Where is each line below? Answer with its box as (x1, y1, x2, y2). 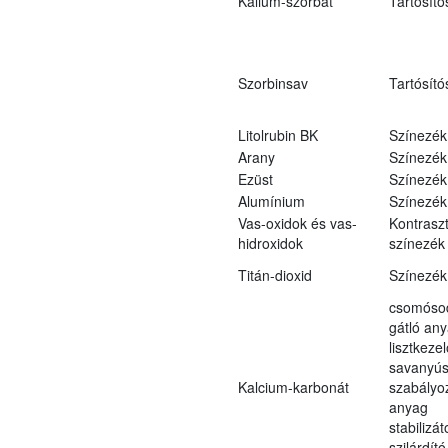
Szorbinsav (237, 72, 308, 93)
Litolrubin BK (237, 124, 318, 145)
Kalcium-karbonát (237, 376, 349, 397)
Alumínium (237, 190, 305, 211)
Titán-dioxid (237, 264, 312, 285)
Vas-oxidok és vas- (237, 212, 357, 233)
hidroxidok (237, 232, 303, 253)
